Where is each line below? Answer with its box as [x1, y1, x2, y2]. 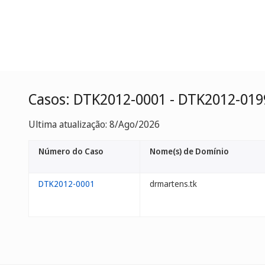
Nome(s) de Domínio [150, 146, 229, 157]
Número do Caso [38, 146, 104, 157]
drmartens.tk [150, 178, 197, 189]
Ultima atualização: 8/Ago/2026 [28, 118, 160, 131]
